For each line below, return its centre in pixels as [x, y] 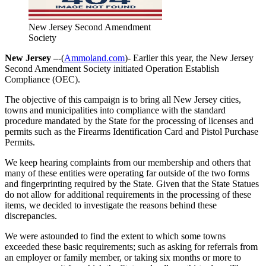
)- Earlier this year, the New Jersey [189, 58]
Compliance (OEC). [42, 79]
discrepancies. [31, 216]
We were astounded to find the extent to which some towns [115, 236]
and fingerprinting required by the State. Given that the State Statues [132, 183]
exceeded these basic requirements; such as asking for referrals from [131, 246]
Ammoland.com [94, 58]
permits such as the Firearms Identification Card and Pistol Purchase [132, 131]
